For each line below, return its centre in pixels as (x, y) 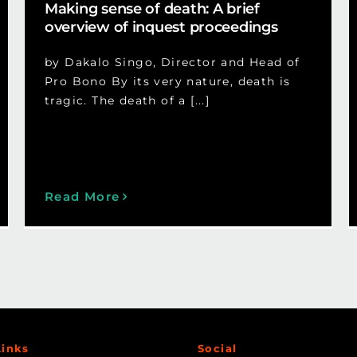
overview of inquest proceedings (161, 27)
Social (217, 349)
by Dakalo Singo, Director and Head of (172, 63)
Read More (82, 197)
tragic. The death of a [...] (127, 101)
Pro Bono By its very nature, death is (167, 82)
